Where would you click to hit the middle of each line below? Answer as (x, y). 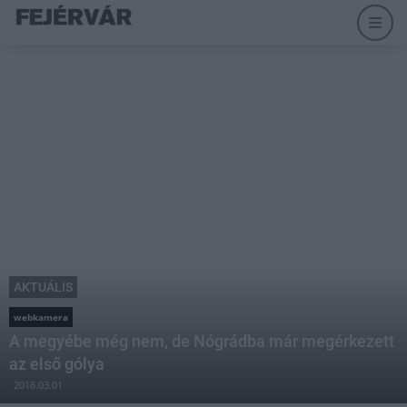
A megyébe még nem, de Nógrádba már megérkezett (202, 341)
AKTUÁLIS (43, 287)
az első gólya (57, 364)
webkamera (41, 317)
